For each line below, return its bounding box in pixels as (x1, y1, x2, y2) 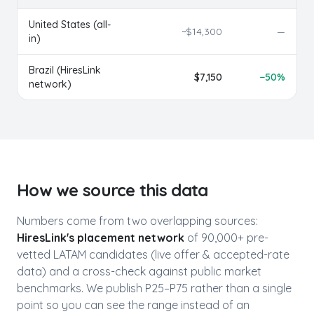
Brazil (29, 64, 54, 76)
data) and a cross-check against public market (17, 264, 261, 278)
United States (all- (29, 18, 111, 31)
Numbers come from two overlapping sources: (17, 214, 258, 228)
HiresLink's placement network (17, 231, 184, 245)
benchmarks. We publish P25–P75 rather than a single (17, 281, 292, 295)
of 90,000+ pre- (184, 231, 268, 245)
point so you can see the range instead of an (17, 298, 250, 312)
